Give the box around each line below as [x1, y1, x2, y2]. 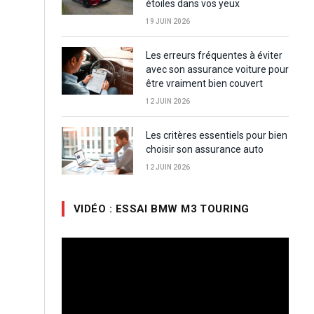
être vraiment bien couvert [146, 78, 263, 90]
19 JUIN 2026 [146, 18, 190, 26]
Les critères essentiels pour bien [146, 130, 287, 142]
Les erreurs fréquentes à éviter [146, 50, 282, 62]
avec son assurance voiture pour [146, 64, 289, 76]
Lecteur [61, 237, 93, 250]
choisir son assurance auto [146, 144, 264, 156]
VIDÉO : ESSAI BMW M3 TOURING [74, 203, 250, 216]
